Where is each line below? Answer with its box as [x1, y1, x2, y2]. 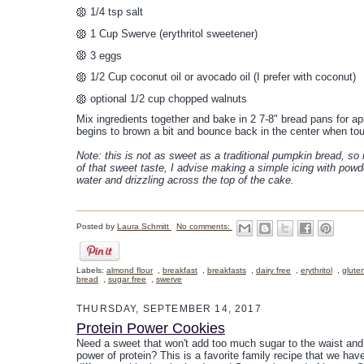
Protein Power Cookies [76, 319, 225, 336]
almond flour [106, 265, 153, 275]
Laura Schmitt [117, 222, 171, 232]
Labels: [76, 265, 106, 275]
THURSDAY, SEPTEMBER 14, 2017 [76, 302, 262, 314]
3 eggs [90, 49, 122, 62]
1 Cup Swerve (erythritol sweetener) [90, 27, 258, 40]
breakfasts [207, 265, 246, 275]
